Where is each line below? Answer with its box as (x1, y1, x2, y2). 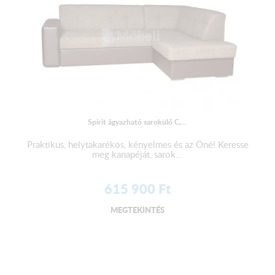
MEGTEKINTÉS (110, 203, 165, 215)
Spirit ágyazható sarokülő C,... (88, 116, 187, 127)
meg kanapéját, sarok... (92, 147, 183, 160)
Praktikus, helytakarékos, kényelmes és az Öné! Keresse (26, 137, 249, 150)
